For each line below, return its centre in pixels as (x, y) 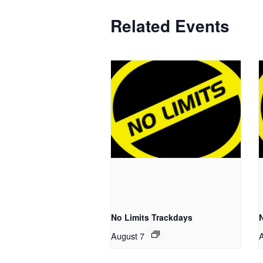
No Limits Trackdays (152, 217)
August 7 (128, 236)
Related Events (170, 26)
